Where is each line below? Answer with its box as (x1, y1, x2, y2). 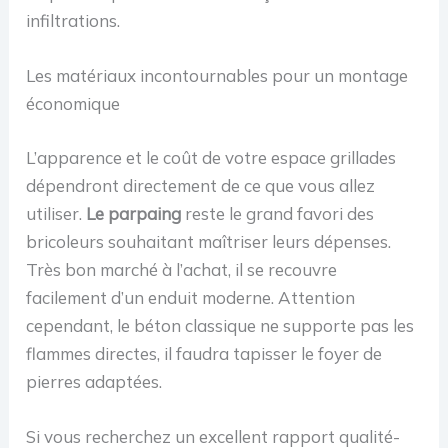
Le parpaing (86, 202, 182, 224)
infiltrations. (26, 10, 121, 32)
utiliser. (26, 202, 87, 224)
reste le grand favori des (181, 202, 375, 224)
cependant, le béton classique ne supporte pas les (26, 314, 415, 336)
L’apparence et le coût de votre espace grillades (26, 146, 397, 168)
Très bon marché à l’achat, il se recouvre (26, 258, 338, 280)
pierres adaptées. (26, 370, 163, 392)
